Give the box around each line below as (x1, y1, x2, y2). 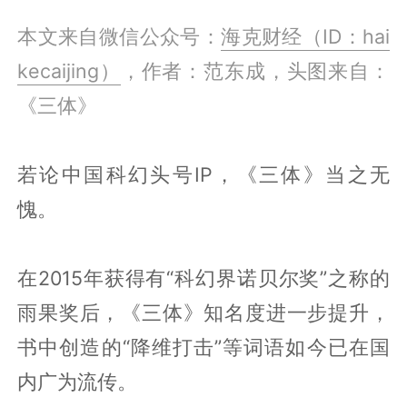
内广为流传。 (17, 369, 138, 393)
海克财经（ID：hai (221, 24, 390, 48)
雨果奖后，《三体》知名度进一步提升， (17, 300, 390, 324)
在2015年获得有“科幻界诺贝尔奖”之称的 (17, 265, 390, 290)
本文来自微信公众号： (17, 24, 222, 48)
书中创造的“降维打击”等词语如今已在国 (17, 334, 390, 359)
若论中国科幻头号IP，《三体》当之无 (17, 162, 390, 186)
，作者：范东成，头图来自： (120, 58, 390, 83)
